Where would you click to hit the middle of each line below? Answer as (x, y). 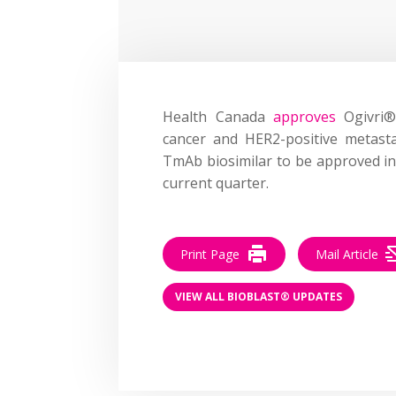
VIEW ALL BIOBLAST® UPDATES (259, 297)
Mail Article (347, 254)
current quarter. (216, 183)
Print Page (210, 254)
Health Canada (218, 116)
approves (304, 116)
